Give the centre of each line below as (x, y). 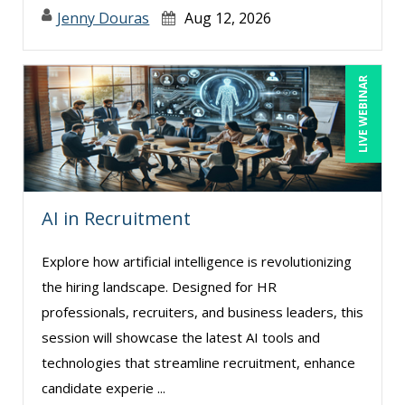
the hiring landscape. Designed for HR (159, 286)
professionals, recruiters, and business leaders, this (202, 311)
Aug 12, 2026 (228, 18)
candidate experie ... (104, 387)
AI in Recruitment (116, 218)
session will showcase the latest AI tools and (181, 337)
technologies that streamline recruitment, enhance (198, 362)
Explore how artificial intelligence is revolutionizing (197, 261)
